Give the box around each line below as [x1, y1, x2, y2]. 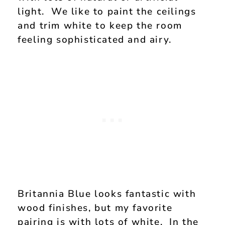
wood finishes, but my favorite [18, 201, 173, 215]
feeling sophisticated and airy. [18, 33, 172, 46]
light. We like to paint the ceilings [18, 5, 196, 18]
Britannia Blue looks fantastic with [18, 187, 196, 201]
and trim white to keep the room [18, 19, 182, 32]
